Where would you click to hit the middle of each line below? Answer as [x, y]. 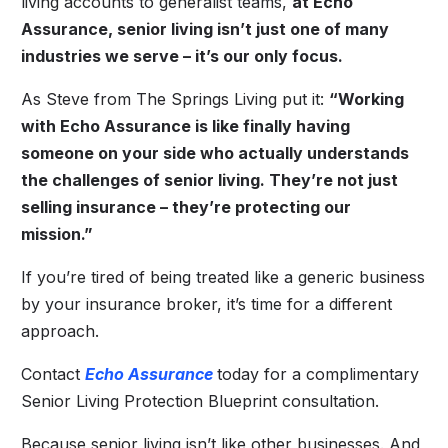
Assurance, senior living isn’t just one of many [205, 28]
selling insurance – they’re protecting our [186, 206]
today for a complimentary [318, 373]
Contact [53, 373]
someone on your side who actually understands [215, 152]
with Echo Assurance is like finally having [186, 125]
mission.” [57, 233]
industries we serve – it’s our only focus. [182, 55]
